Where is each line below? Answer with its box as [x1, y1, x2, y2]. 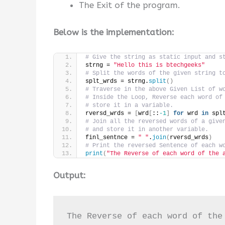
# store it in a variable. [85, 102, 173, 109]
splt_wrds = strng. [85, 78, 149, 85]
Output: [53, 170, 86, 181]
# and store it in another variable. [85, 126, 208, 134]
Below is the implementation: [53, 27, 174, 37]
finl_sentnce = [85, 134, 138, 142]
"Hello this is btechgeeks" [114, 62, 205, 69]
